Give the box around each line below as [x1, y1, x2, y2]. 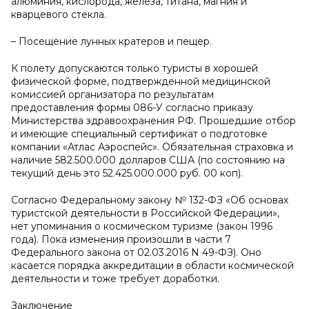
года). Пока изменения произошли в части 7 [11, 233, 231, 246]
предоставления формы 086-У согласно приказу [11, 101, 253, 114]
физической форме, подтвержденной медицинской [11, 75, 270, 88]
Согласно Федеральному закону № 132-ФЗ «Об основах [11, 194, 288, 206]
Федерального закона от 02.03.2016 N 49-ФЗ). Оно [11, 246, 261, 259]
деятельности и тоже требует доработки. [11, 272, 219, 285]
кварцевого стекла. [11, 8, 106, 21]
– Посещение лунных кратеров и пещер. [11, 35, 212, 48]
